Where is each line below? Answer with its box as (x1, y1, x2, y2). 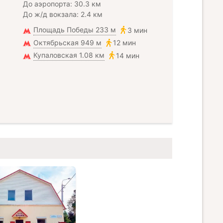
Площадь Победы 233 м (33, 25, 116, 34)
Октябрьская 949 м (33, 38, 102, 47)
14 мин (116, 51, 139, 60)
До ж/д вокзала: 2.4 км (23, 10, 103, 18)
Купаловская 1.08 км (33, 51, 105, 59)
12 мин (113, 38, 136, 47)
